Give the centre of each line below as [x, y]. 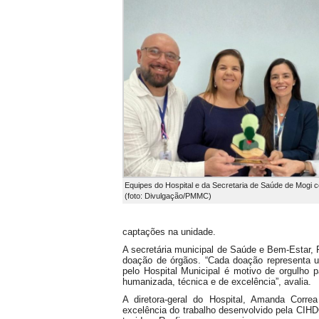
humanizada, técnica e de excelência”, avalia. [217, 282]
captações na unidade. [169, 232]
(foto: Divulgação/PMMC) [168, 196]
